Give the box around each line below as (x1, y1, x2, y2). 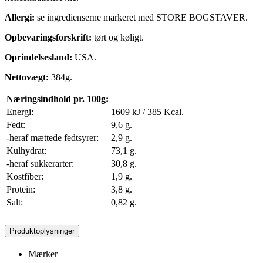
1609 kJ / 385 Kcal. (111, 106, 184, 117)
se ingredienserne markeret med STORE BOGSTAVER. (35, 12, 248, 22)
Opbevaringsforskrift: (5, 32, 92, 42)
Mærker (28, 248, 58, 259)
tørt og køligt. (92, 32, 144, 42)
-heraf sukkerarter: (6, 158, 74, 168)
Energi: (6, 106, 33, 117)
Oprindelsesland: (5, 52, 72, 62)
